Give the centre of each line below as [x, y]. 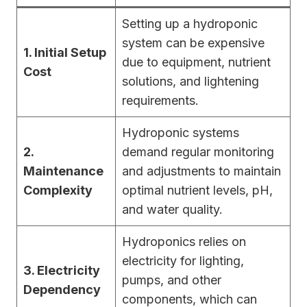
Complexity [58, 190]
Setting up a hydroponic [190, 23]
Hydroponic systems [181, 132]
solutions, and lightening [191, 81]
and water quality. [172, 209]
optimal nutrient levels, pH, [197, 190]
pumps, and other [172, 280]
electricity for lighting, [183, 260]
